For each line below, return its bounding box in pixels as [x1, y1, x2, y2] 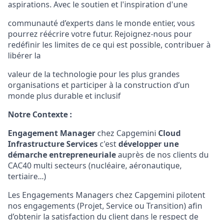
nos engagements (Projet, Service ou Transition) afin [8, 200, 202, 211]
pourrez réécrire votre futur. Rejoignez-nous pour [8, 28, 192, 39]
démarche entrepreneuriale [8, 149, 118, 160]
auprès [118, 149, 144, 160]
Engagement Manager [8, 127, 97, 138]
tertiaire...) [8, 170, 46, 182]
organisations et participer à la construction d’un [8, 79, 190, 90]
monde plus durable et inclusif [8, 90, 121, 101]
